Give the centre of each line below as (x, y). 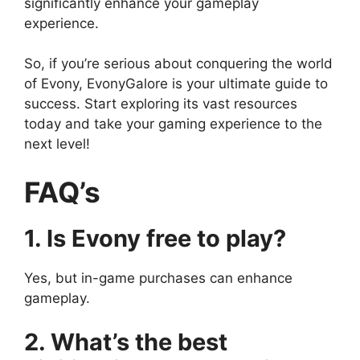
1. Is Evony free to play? (155, 238)
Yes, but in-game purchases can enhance (158, 278)
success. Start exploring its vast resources (161, 104)
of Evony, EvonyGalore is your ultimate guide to (176, 84)
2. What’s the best (126, 342)
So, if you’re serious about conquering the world (178, 64)
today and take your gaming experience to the (173, 124)
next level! (57, 144)
